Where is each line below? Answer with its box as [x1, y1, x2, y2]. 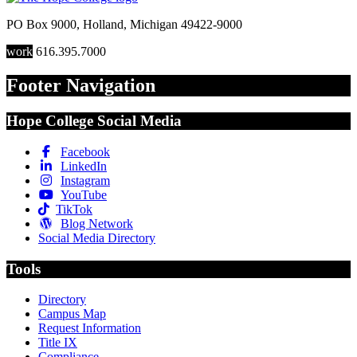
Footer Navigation [6, 75, 155, 96]
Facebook [61, 144, 110, 159]
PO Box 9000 [6, 18, 76, 32]
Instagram [61, 173, 110, 187]
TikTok [56, 202, 92, 216]
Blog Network [61, 216, 133, 230]
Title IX [38, 335, 77, 350]
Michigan [130, 18, 178, 32]
